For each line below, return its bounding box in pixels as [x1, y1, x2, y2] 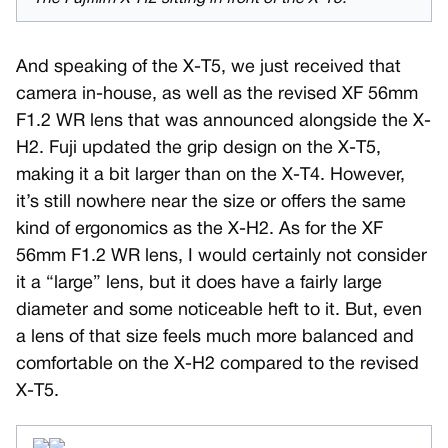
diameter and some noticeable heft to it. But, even [16, 302, 422, 320]
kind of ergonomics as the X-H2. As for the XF [16, 221, 383, 239]
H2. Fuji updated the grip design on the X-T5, [16, 140, 381, 158]
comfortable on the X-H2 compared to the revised [16, 356, 419, 374]
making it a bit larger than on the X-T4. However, [16, 167, 405, 185]
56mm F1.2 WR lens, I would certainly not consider [16, 248, 427, 266]
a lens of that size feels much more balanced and [16, 329, 414, 347]
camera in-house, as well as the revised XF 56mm [16, 86, 418, 104]
